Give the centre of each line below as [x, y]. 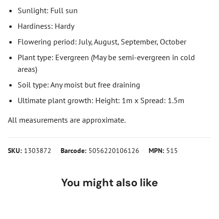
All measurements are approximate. [67, 120]
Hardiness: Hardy [46, 26]
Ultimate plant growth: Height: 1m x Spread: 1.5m [101, 100]
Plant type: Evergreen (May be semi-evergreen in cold [106, 57]
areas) [27, 69]
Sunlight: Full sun [48, 10]
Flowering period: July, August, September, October [102, 41]
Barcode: [74, 150]
